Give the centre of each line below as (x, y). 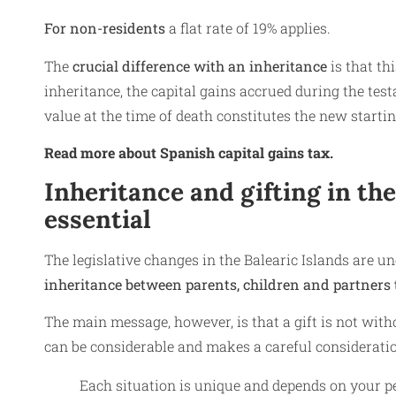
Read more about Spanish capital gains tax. (189, 153)
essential (98, 219)
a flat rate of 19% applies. (248, 28)
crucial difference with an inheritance (200, 65)
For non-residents (105, 28)
